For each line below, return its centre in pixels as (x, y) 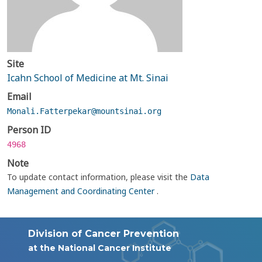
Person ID (29, 130)
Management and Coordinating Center (82, 191)
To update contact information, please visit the (99, 177)
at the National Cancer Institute (100, 248)
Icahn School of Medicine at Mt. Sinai (88, 78)
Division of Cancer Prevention (104, 234)
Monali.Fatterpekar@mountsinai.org (84, 111)
